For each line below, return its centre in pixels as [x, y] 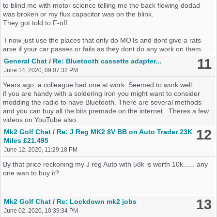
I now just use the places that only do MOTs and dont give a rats [102, 40]
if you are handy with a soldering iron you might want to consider [102, 94]
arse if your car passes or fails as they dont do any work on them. [103, 49]
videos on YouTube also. [41, 120]
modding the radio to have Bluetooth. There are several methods [102, 102]
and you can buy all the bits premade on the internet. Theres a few [106, 111]
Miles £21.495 [26, 141]
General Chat [26, 61]
